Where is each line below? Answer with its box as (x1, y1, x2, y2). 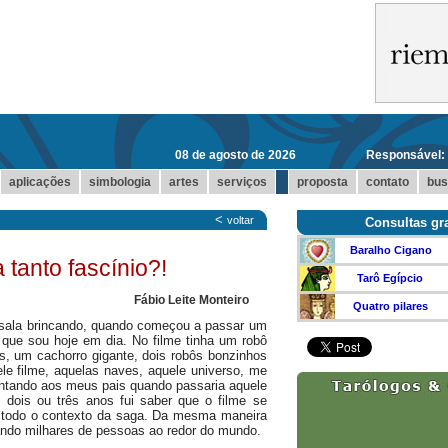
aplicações (8, 175, 71, 189)
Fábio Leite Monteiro (133, 293, 249, 307)
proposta (296, 175, 348, 189)
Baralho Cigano (349, 244, 432, 256)
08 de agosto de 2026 (174, 148, 296, 162)
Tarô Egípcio (356, 272, 423, 284)
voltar (226, 214, 254, 226)
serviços (216, 175, 267, 189)
